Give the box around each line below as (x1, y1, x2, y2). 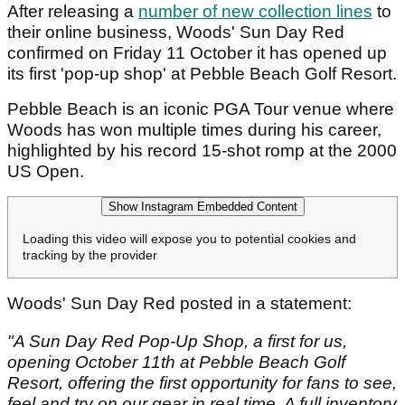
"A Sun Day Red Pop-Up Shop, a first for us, (7, 332, 347, 352)
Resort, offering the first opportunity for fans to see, (7, 373, 397, 393)
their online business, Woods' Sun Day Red (7, 23, 344, 42)
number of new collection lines (138, 2, 372, 22)
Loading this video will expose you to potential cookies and (23, 231, 356, 247)
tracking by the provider (23, 248, 157, 263)
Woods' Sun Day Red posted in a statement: (7, 294, 356, 314)
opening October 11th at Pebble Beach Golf (7, 353, 345, 372)
